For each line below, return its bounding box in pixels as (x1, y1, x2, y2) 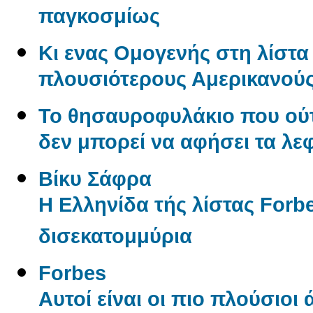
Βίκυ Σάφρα (38, 166, 152, 190)
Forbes (38, 261, 106, 284)
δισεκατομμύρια (38, 224, 192, 254)
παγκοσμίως (38, 3, 160, 34)
